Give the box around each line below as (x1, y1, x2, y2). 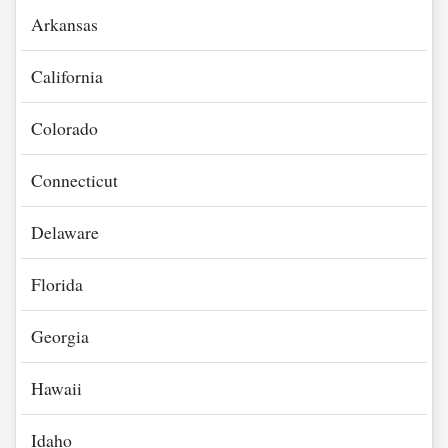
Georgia (31, 324, 89, 348)
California (31, 64, 103, 88)
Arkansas (31, 12, 98, 36)
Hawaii (31, 376, 82, 400)
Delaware (31, 220, 99, 244)
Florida (31, 272, 83, 296)
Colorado (31, 116, 98, 140)
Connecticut (31, 168, 118, 192)
